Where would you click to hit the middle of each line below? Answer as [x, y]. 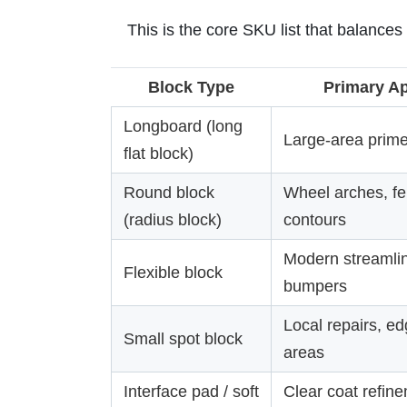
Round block [169, 193]
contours [315, 220]
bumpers [315, 286]
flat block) [159, 154]
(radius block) [173, 220]
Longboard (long [183, 126]
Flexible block [173, 273]
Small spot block [183, 339]
